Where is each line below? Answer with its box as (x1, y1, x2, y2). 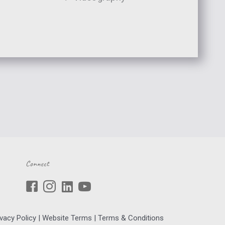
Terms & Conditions (98, 213, 164, 222)
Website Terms (42, 213, 92, 222)
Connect (26, 158, 49, 169)
